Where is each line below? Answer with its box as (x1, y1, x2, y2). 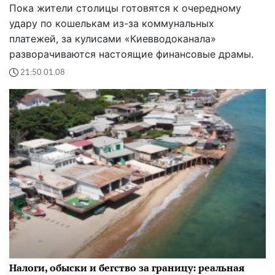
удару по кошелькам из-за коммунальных (9, 17, 214, 30)
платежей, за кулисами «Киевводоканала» (9, 33, 216, 45)
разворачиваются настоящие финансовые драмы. (9, 48, 254, 61)
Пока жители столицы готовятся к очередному (9, 2, 241, 15)
